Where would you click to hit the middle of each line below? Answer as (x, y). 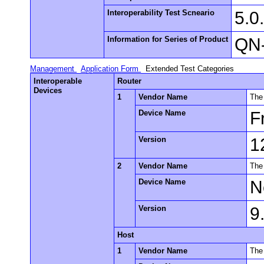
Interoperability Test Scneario (161, 12)
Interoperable (58, 81)
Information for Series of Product (168, 39)
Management (54, 68)
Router (130, 81)
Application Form (111, 68)
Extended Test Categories (190, 68)
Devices (48, 90)
